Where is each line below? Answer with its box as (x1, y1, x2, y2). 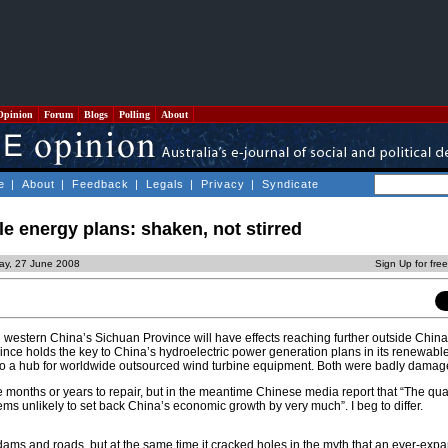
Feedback (72, 178, 129, 190)
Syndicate (262, 178, 319, 190)
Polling (116, 109, 153, 120)
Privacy (201, 178, 245, 190)
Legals (146, 178, 184, 190)
